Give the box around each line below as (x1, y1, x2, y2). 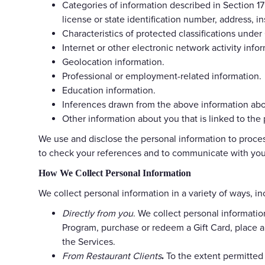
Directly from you (62, 207, 133, 219)
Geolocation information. (62, 56, 164, 68)
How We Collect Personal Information (38, 167, 191, 178)
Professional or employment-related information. (62, 70, 261, 82)
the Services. (62, 235, 115, 248)
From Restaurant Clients (62, 250, 161, 262)
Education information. (62, 84, 156, 96)
